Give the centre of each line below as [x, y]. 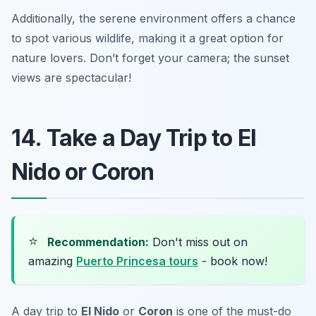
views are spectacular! [71, 77]
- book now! [233, 261]
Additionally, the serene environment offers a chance [153, 18]
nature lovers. [50, 57]
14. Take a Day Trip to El [134, 138]
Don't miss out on [198, 242]
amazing [52, 261]
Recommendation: [98, 242]
